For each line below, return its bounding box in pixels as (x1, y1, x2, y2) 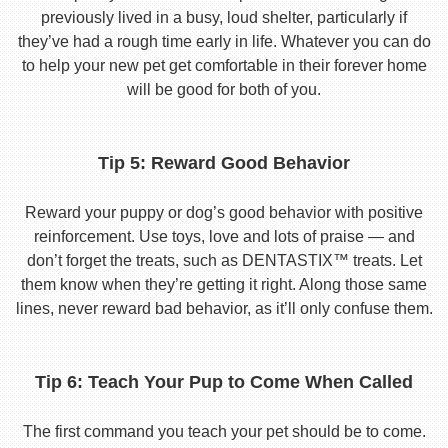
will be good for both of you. (127, 81, 321, 98)
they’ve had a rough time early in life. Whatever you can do (17, 33, 431, 50)
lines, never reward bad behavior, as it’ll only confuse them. (15, 300, 433, 317)
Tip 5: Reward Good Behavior (98, 153, 350, 173)
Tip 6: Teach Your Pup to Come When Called (35, 372, 413, 392)
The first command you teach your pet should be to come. (22, 423, 426, 440)
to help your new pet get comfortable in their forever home (21, 57, 427, 74)
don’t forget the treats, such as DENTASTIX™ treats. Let (26, 252, 422, 269)
